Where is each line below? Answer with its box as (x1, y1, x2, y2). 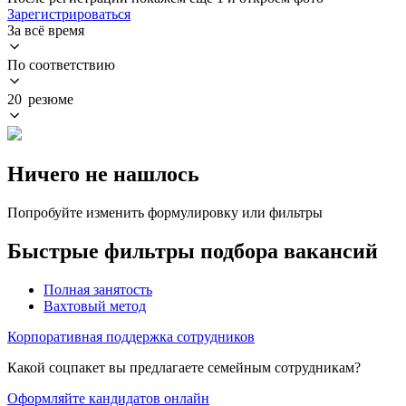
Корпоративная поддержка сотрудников (7, 328, 255, 344)
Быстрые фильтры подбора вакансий (7, 238, 378, 263)
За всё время (7, 22, 84, 38)
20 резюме (7, 91, 73, 107)
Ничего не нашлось (7, 161, 199, 186)
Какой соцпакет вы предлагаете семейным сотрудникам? (7, 359, 361, 375)
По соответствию (7, 56, 115, 72)
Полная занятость (43, 281, 152, 297)
